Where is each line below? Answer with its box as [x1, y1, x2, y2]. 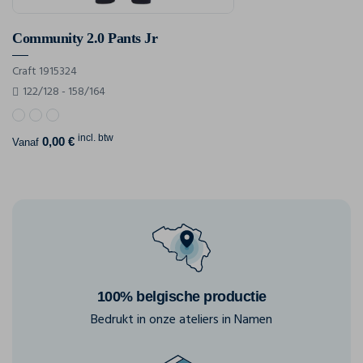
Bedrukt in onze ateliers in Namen [91, 310, 272, 331]
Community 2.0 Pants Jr [12, 30, 157, 47]
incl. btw [78, 132, 113, 144]
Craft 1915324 [12, 62, 77, 82]
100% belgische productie [96, 288, 267, 305]
